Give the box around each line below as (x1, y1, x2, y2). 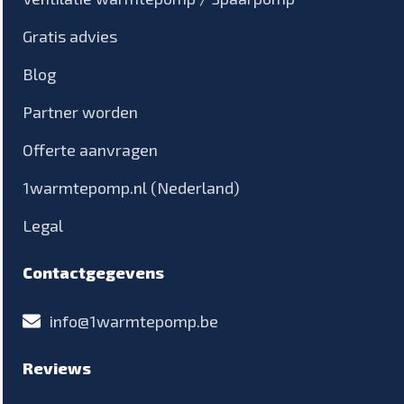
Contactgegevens (23, 262, 164, 282)
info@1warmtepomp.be (50, 310, 218, 331)
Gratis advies (23, 25, 117, 46)
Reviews (23, 357, 91, 378)
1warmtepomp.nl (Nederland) (23, 177, 240, 197)
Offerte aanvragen (23, 139, 158, 160)
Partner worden (23, 101, 138, 122)
